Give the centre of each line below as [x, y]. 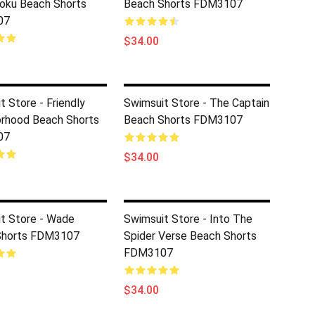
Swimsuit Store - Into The [188, 219]
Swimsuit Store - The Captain [197, 103]
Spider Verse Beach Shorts [190, 236]
